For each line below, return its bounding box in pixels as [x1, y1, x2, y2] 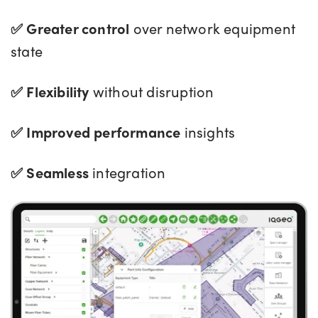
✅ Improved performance [11, 121, 185, 142]
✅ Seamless [11, 162, 93, 182]
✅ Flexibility [11, 81, 93, 102]
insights [184, 121, 236, 142]
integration [92, 162, 173, 182]
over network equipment [133, 18, 296, 38]
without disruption [92, 81, 221, 102]
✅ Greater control [11, 18, 133, 38]
